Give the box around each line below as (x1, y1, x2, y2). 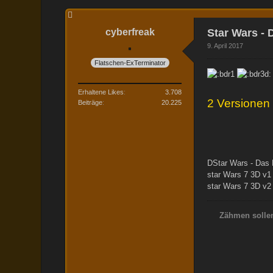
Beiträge (78, 98, 103, 106)
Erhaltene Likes (78, 88, 124, 96)
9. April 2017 (207, 42, 244, 49)
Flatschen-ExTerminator (94, 58, 166, 66)
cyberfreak (105, 27, 155, 37)
